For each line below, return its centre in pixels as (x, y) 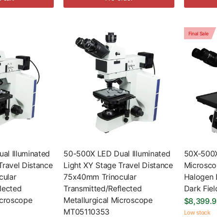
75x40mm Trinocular (100, 177)
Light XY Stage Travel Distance (118, 165)
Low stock (197, 212)
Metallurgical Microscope (108, 200)
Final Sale (198, 33)
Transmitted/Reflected (103, 188)
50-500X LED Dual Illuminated (117, 153)
